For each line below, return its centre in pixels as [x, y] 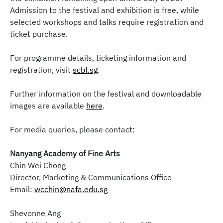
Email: [22, 189]
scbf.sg [85, 70]
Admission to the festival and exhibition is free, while [105, 10]
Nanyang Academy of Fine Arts [65, 154]
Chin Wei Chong [38, 166]
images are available [48, 106]
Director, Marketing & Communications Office [91, 177]
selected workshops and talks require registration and [107, 22]
